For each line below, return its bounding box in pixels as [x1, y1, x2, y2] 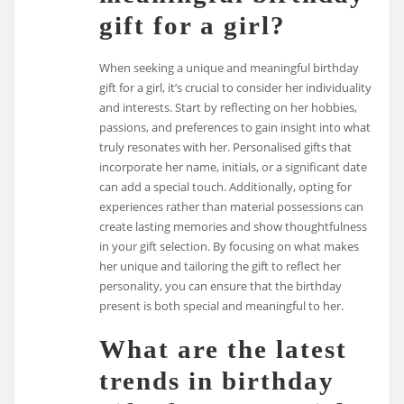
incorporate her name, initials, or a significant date [99, 159, 368, 176]
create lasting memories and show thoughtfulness [99, 218, 368, 235]
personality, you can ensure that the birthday [99, 278, 343, 295]
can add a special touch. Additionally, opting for [99, 179, 353, 196]
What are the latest [99, 335, 348, 364]
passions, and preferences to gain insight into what [99, 119, 372, 136]
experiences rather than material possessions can [99, 198, 364, 216]
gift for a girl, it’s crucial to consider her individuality [99, 79, 372, 96]
